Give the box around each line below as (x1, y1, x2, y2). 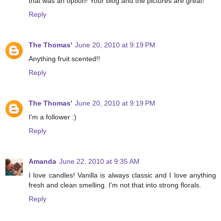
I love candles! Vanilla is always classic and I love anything (29, 171, 216, 180)
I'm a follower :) (29, 113, 76, 121)
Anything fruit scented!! (29, 55, 100, 63)
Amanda (29, 157, 56, 166)
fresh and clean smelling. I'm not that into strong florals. (29, 181, 201, 189)
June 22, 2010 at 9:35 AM (59, 157, 140, 166)
